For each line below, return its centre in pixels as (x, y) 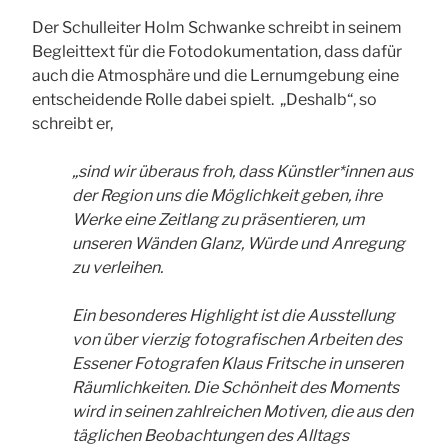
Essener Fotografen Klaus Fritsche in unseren (237, 364)
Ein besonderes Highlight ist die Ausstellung (233, 316)
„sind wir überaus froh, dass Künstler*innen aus (242, 172)
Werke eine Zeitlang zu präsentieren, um (218, 220)
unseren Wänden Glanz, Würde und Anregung (238, 244)
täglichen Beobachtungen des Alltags (210, 436)
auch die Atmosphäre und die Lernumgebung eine (215, 76)
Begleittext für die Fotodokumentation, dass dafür (217, 52)
